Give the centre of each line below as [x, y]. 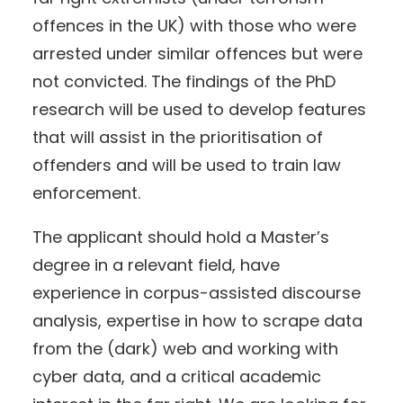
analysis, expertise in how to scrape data [197, 321]
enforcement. [86, 193]
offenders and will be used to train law [187, 166]
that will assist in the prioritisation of [178, 138]
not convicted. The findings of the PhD [184, 82]
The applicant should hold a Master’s [181, 237]
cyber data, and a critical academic [177, 377]
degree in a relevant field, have [156, 265]
